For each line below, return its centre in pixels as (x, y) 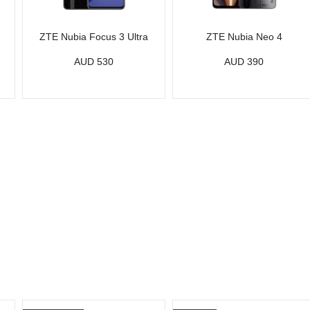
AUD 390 (244, 62)
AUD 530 (94, 62)
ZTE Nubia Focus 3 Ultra (94, 37)
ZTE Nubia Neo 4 (244, 37)
